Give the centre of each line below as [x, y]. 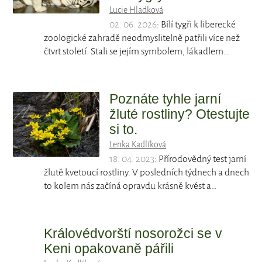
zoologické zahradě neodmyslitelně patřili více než [142, 38]
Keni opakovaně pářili [109, 249]
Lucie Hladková [136, 10]
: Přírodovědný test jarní [200, 159]
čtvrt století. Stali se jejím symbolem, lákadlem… [137, 52]
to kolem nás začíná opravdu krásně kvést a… [131, 186]
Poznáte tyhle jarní [165, 99]
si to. [123, 130]
